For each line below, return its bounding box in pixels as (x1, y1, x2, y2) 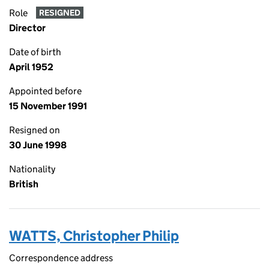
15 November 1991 (9, 100, 87, 112)
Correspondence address (9, 252, 113, 264)
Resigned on (9, 124, 60, 136)
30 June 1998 (9, 139, 67, 151)
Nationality (9, 163, 55, 175)
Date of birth (9, 46, 61, 58)
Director (9, 22, 46, 34)
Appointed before (9, 85, 82, 97)
